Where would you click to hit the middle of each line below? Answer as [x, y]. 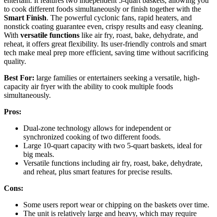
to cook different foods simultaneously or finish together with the [102, 9]
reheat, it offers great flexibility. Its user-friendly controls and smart [105, 44]
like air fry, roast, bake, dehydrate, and [139, 35]
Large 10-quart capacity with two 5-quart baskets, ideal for [113, 146]
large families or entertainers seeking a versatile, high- [117, 78]
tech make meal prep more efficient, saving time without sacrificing [106, 53]
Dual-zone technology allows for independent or [97, 128]
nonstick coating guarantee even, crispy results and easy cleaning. [104, 27]
